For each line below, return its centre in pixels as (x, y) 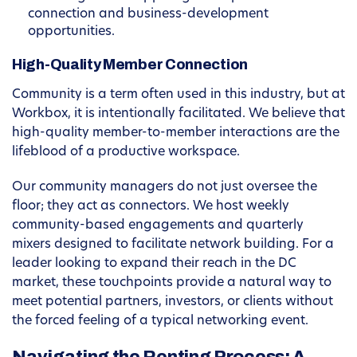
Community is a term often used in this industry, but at (178, 95)
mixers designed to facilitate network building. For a (173, 245)
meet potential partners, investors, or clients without (173, 302)
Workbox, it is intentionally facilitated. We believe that (178, 114)
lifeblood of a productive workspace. (126, 153)
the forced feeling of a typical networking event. (160, 322)
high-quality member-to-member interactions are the (176, 133)
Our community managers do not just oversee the (165, 188)
